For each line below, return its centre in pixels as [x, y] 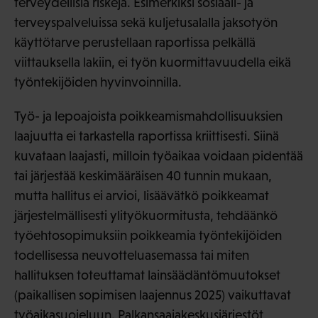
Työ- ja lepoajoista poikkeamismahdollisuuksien [148, 116]
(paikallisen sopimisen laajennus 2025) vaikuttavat [153, 295]
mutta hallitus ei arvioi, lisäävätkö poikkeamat [142, 196]
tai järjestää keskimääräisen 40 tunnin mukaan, [143, 176]
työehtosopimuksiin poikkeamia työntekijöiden [148, 236]
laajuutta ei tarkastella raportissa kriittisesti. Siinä [147, 136]
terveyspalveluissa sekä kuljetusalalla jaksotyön [146, 23]
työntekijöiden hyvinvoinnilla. [98, 82]
